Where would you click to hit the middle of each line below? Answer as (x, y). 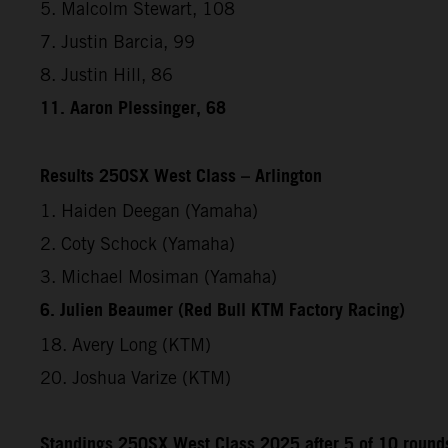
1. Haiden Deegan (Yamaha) (149, 210)
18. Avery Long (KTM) (125, 344)
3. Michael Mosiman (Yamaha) (158, 276)
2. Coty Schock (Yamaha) (137, 243)
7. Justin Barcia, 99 (117, 41)
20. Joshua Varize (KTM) (135, 377)
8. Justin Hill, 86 (106, 74)
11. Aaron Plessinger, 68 (133, 108)
